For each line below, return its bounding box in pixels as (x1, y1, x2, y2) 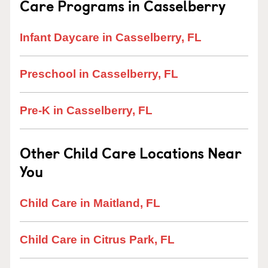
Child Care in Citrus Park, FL (20, 233, 175, 246)
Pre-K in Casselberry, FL (20, 104, 153, 117)
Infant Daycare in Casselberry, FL (20, 31, 202, 44)
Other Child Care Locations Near (20, 142, 242, 163)
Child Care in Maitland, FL (20, 197, 160, 209)
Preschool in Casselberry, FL (20, 68, 178, 80)
